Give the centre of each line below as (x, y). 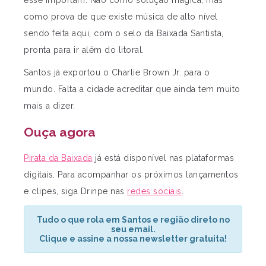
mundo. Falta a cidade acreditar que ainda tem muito (132, 89)
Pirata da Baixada (58, 158)
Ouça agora (60, 132)
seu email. (133, 229)
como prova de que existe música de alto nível (121, 17)
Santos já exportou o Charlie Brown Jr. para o (117, 73)
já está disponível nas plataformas (163, 158)
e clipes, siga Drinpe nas (75, 191)
